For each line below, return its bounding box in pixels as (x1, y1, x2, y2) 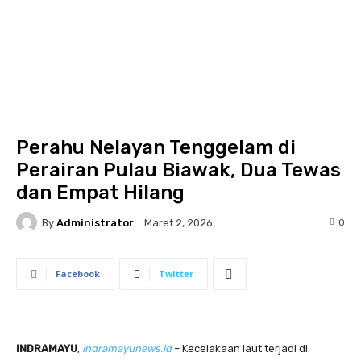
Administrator (56, 216, 134, 229)
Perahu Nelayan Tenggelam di (16, 136, 296, 159)
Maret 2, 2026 (144, 217, 213, 230)
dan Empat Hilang (16, 181, 185, 204)
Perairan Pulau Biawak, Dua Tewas (16, 159, 341, 181)
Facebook (56, 268, 100, 280)
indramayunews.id (82, 342, 172, 355)
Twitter (159, 268, 193, 280)
